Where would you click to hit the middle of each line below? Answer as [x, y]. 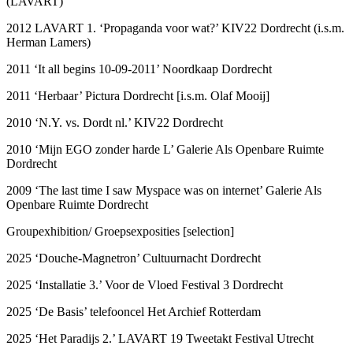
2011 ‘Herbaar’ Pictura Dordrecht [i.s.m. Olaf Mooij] [138, 95]
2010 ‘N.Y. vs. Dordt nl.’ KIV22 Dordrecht [116, 122]
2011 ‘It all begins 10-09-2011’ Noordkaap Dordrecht [141, 69]
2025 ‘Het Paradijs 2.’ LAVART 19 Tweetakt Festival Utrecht [160, 338]
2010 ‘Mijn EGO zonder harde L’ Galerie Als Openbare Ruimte [165, 149]
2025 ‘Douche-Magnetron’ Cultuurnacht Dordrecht [134, 258]
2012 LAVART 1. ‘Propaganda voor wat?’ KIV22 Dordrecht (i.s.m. [175, 28]
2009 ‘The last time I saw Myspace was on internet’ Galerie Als [164, 190]
